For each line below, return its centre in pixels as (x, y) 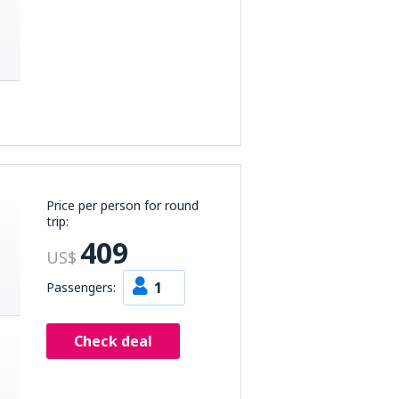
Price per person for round (122, 205)
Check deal (113, 341)
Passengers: (81, 287)
